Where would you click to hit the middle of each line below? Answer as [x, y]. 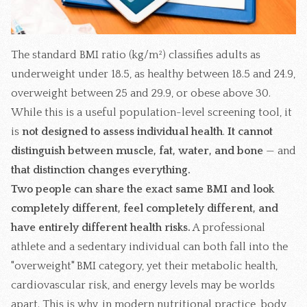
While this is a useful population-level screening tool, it [151, 113]
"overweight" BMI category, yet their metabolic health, [144, 266]
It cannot [250, 132]
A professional [228, 228]
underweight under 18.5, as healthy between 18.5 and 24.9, [153, 74]
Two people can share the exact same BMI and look [143, 189]
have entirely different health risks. [101, 228]
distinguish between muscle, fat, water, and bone [138, 151]
